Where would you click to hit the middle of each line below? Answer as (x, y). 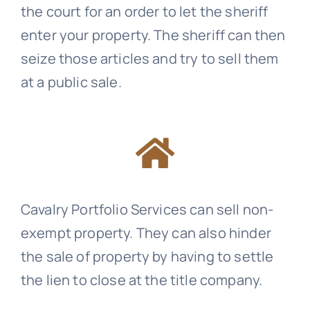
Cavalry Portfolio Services (104, 210)
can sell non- (230, 210)
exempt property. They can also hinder (146, 233)
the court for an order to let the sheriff (144, 12)
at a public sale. (71, 82)
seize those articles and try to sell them (149, 59)
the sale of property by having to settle (147, 257)
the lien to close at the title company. (142, 280)
